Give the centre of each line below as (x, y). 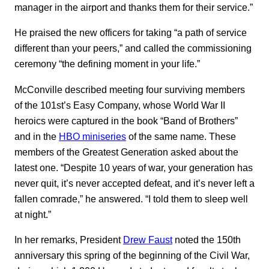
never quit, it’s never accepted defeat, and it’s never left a (134, 183)
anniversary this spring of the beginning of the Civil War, (132, 255)
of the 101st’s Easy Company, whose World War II (120, 105)
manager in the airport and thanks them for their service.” (134, 7)
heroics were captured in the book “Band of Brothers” (126, 120)
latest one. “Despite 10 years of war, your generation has (134, 167)
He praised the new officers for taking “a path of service (131, 33)
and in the (37, 136)
